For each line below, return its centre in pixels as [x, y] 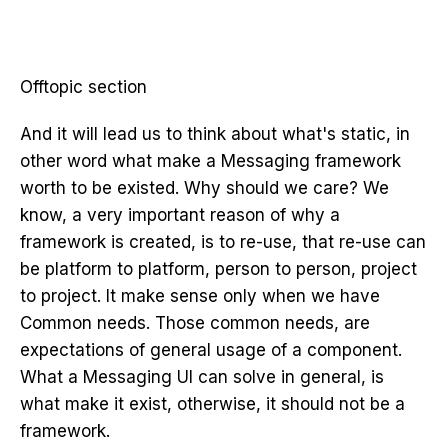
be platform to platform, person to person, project [218, 269]
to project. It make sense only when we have [200, 296]
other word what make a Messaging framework [210, 161]
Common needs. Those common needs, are [195, 323]
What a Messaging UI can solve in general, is [202, 377]
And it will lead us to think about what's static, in [215, 134]
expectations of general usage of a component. [211, 350]
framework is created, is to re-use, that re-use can [223, 242]
